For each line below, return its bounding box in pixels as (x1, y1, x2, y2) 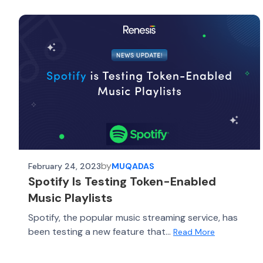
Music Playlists (28, 190, 113, 205)
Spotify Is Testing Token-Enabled (28, 174, 216, 189)
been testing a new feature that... (28, 225, 173, 238)
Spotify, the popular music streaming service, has (28, 211, 238, 224)
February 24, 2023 (28, 160, 101, 171)
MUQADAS (112, 160, 154, 171)
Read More (173, 227, 215, 237)
